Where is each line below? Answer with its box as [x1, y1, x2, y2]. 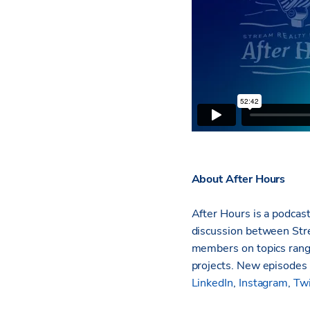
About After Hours [191, 171, 286, 187]
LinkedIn [191, 275, 233, 291]
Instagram [238, 275, 289, 291]
